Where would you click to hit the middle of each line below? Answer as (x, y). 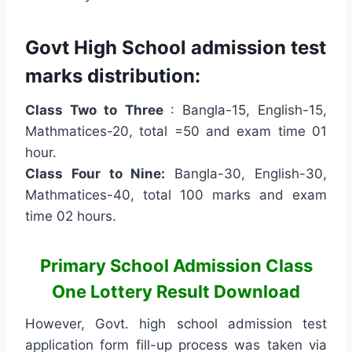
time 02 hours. (71, 216)
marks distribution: (113, 75)
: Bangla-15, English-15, (249, 110)
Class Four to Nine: (95, 173)
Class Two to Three (98, 110)
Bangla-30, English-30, (246, 173)
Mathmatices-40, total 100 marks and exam (176, 194)
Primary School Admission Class (176, 265)
